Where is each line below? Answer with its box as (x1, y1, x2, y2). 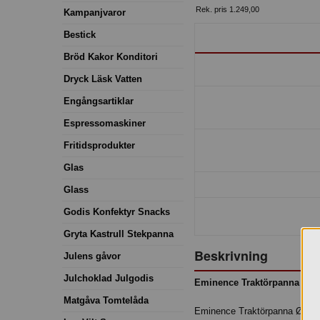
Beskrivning (194, 246, 268, 266)
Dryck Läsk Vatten (64, 73, 142, 84)
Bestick (64, 29, 96, 40)
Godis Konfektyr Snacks (64, 206, 170, 217)
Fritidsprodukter (64, 139, 135, 151)
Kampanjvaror (64, 6, 126, 18)
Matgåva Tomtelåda (64, 294, 149, 306)
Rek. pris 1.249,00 (196, 4, 259, 14)
